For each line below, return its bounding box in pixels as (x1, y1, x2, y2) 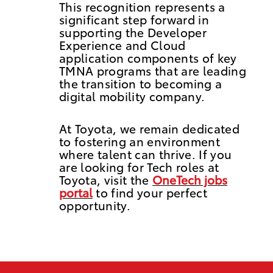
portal (58, 184, 93, 201)
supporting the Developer (58, 24, 207, 41)
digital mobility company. (58, 88, 205, 105)
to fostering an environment (58, 133, 221, 150)
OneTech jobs (152, 171, 228, 188)
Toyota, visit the (58, 171, 153, 188)
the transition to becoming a (58, 75, 222, 92)
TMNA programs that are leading (58, 62, 247, 79)
